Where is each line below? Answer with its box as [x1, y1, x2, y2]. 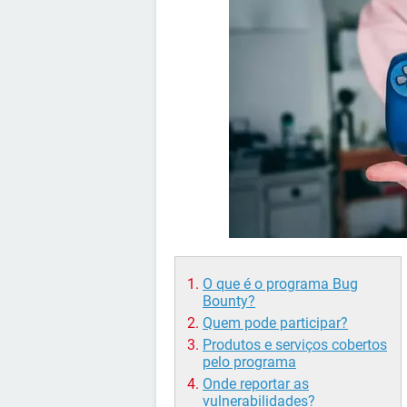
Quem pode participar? [203, 314, 348, 332]
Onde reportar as [203, 375, 309, 392]
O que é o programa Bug [203, 275, 358, 293]
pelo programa [203, 353, 296, 371]
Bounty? [203, 293, 255, 310]
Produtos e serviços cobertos [203, 336, 387, 353]
